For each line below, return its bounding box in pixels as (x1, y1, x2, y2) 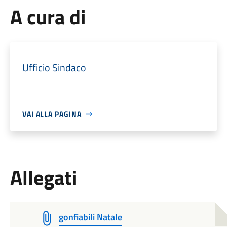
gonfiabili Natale (58, 210, 122, 224)
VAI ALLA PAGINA (22, 108, 82, 119)
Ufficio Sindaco (22, 60, 86, 75)
